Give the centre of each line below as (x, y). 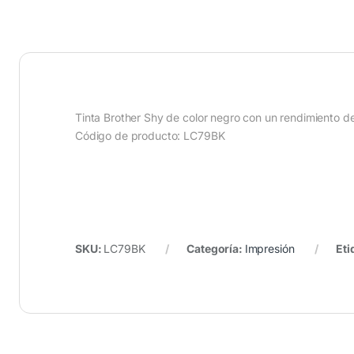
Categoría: (216, 248)
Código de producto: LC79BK (150, 136)
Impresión (269, 248)
